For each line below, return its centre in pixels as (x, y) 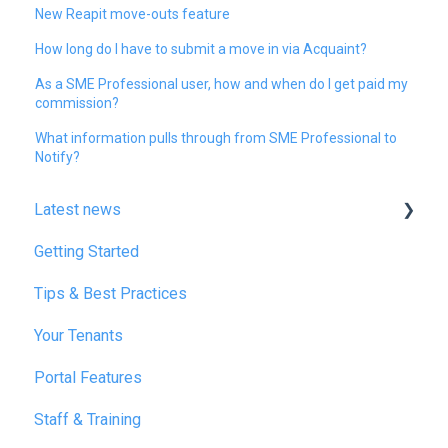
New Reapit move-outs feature (133, 13)
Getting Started (86, 252)
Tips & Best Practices (110, 294)
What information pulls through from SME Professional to (216, 137)
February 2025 (106, 294)
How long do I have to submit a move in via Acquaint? (201, 48)
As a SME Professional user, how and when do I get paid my (222, 83)
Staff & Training (87, 420)
